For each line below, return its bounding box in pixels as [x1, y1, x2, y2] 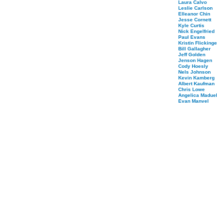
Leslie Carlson [178, 5, 213, 11]
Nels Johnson [178, 69, 211, 75]
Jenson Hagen [178, 58, 212, 63]
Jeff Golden [178, 52, 205, 57]
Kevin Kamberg [178, 75, 215, 80]
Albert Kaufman [178, 81, 215, 86]
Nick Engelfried [178, 29, 215, 34]
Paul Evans [178, 34, 205, 40]
